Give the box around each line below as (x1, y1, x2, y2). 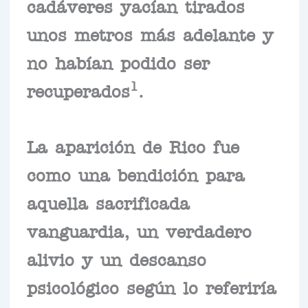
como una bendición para (26, 169, 245, 178)
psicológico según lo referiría (26, 282, 276, 291)
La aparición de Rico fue (26, 141, 239, 150)
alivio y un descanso (26, 254, 206, 263)
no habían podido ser (26, 57, 210, 66)
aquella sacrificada (26, 197, 190, 206)
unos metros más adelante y (26, 29, 274, 38)
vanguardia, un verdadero (26, 225, 252, 234)
